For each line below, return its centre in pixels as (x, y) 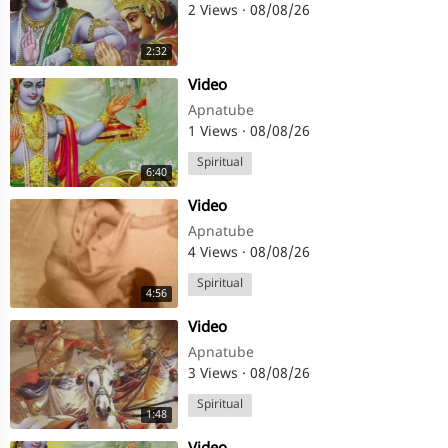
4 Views (215, 253)
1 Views (215, 132)
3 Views (215, 375)
